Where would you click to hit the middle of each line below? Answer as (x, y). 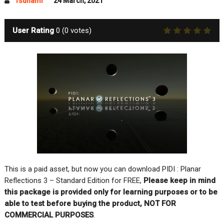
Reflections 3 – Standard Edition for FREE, (74, 180)
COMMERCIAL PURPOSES (49, 215)
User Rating (33, 30)
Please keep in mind (179, 180)
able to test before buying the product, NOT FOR (90, 203)
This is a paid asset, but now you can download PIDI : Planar (102, 169)
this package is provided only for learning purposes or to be (111, 192)
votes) (80, 30)
